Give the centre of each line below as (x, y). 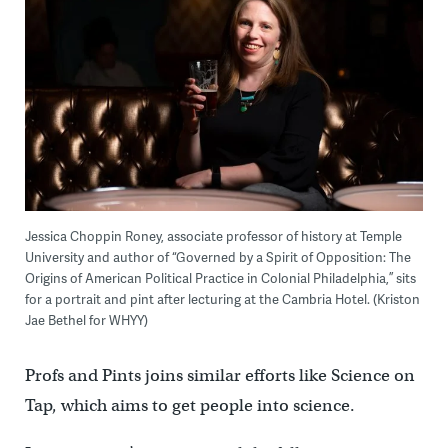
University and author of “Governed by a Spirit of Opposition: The (217, 257)
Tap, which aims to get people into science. (189, 406)
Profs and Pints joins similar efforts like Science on (219, 376)
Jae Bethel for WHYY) (86, 320)
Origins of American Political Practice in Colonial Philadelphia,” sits (220, 278)
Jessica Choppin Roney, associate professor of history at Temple (213, 236)
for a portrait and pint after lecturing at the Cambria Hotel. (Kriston (222, 299)
